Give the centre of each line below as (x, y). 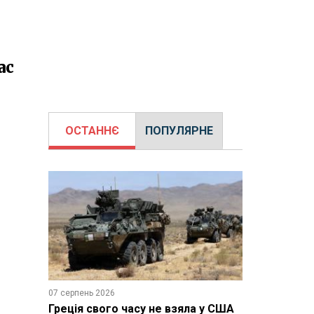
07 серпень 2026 (81, 293)
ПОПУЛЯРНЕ (179, 131)
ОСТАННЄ (92, 131)
